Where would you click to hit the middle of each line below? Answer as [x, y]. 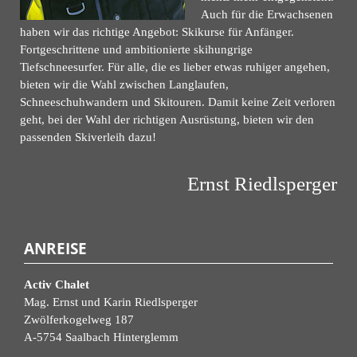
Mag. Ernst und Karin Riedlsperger [111, 302]
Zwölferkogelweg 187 [79, 319]
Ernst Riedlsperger [262, 183]
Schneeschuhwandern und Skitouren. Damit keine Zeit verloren [178, 102]
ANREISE [55, 248]
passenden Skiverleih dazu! [88, 137]
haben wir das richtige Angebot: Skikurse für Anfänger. [157, 31]
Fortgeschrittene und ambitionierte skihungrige [136, 49]
